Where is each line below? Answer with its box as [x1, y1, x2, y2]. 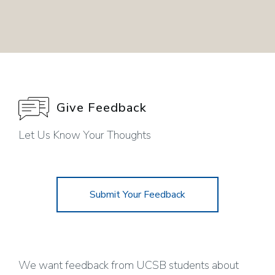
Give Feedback [49, 99, 147, 117]
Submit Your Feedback [90, 188, 185, 202]
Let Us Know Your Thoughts [18, 128, 151, 143]
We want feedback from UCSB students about [18, 258, 239, 273]
